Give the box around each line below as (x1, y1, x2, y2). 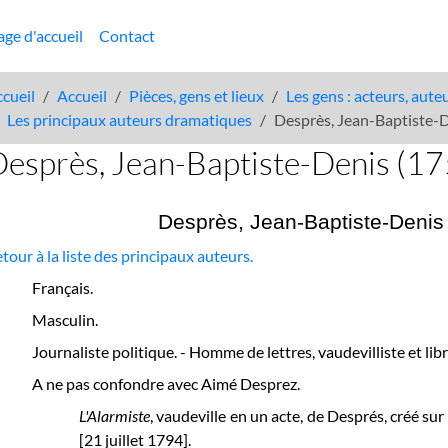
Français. (32, 278, 94, 297)
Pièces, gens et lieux (129, 86, 265, 105)
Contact (99, 26, 155, 45)
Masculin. (32, 310, 99, 329)
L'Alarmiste (79, 406, 151, 425)
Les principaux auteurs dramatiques (7, 110, 253, 129)
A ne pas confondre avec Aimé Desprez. (32, 374, 301, 393)
